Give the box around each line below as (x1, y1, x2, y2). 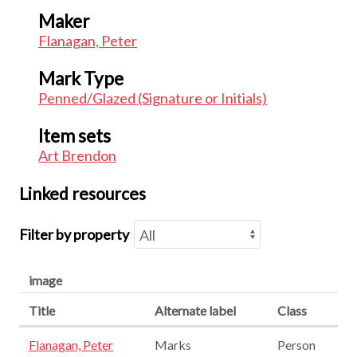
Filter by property (19, 225, 129, 243)
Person (277, 336, 316, 352)
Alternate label (155, 302, 236, 318)
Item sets (38, 124, 111, 147)
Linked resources (19, 182, 146, 203)
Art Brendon (38, 146, 116, 164)
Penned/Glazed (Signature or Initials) (38, 88, 267, 107)
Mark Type (38, 67, 124, 89)
